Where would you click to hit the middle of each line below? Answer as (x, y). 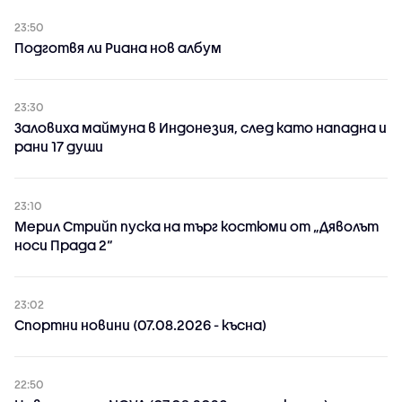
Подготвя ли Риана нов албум (118, 48)
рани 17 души (59, 147)
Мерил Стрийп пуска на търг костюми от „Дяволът (197, 227)
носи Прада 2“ (64, 245)
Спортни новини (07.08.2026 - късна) (140, 325)
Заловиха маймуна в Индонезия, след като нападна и (201, 128)
